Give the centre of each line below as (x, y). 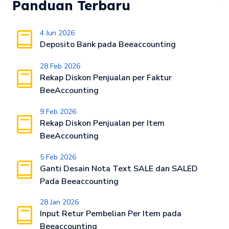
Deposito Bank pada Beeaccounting (108, 44)
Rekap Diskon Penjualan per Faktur (106, 77)
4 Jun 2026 (57, 33)
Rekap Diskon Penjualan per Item (102, 123)
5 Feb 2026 (58, 157)
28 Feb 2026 (60, 66)
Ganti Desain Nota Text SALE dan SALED (119, 168)
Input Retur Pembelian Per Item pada (110, 214)
